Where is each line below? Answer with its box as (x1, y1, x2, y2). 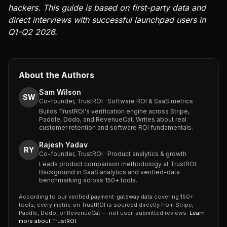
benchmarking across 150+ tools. (39, 176, 137, 184)
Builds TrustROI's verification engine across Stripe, (39, 107, 190, 115)
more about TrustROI (19, 217, 76, 224)
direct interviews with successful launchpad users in (8, 15, 206, 25)
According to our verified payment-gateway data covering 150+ (19, 193, 194, 200)
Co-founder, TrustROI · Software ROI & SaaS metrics (39, 97, 193, 105)
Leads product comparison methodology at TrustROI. (39, 160, 198, 168)
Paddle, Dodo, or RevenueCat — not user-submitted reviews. (19, 209, 188, 216)
